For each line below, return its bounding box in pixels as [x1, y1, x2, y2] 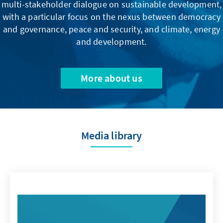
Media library [81, 128, 142, 142]
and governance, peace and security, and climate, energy [2, 23, 220, 35]
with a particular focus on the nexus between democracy [2, 10, 221, 22]
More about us [81, 71, 142, 84]
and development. [76, 35, 147, 47]
